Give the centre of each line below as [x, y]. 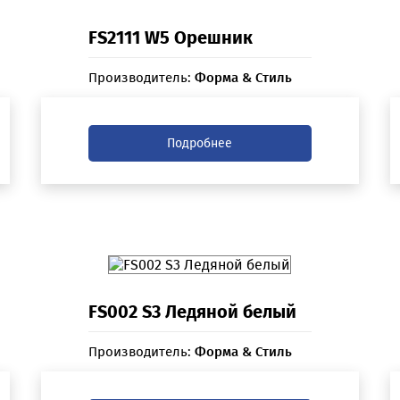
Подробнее [200, 144]
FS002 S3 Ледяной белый [192, 312]
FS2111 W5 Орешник [170, 38]
